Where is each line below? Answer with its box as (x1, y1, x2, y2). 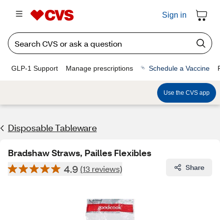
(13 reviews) (80, 164, 122, 174)
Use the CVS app (164, 89, 210, 96)
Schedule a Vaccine (149, 64, 210, 72)
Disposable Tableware (8, 122, 97, 134)
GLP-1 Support (11, 64, 58, 72)
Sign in (162, 11, 187, 19)
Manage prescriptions (66, 64, 133, 72)
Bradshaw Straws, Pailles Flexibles (8, 147, 151, 159)
